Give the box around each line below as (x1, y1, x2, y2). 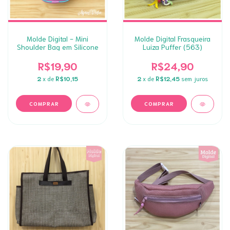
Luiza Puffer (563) (143, 42, 202, 51)
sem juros (181, 74, 208, 82)
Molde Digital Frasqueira (135, 34, 210, 43)
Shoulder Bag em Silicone (16, 42, 99, 51)
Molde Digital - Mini (27, 34, 88, 43)
